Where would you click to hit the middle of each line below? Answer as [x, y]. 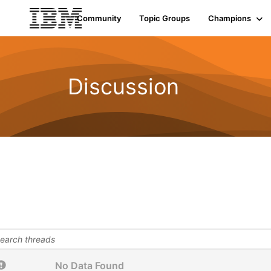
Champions [229, 18]
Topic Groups [164, 18]
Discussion [123, 86]
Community [99, 18]
